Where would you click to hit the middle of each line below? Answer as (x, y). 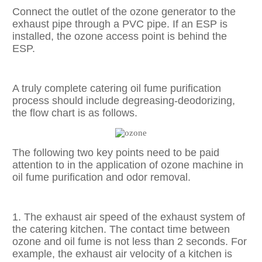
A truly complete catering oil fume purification (116, 88)
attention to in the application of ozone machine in (127, 165)
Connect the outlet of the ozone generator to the (124, 11)
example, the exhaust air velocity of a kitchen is (122, 254)
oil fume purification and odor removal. (101, 177)
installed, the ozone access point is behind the (119, 36)
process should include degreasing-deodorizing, (123, 100)
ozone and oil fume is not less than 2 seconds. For (129, 241)
